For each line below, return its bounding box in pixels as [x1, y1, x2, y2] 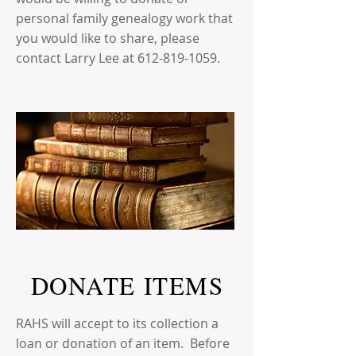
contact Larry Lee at [16, 49, 137, 67]
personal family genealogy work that [16, 10, 233, 27]
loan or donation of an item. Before [16, 335, 230, 352]
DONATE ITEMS [30, 269, 224, 302]
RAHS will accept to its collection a [16, 315, 219, 332]
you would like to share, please [16, 29, 199, 47]
